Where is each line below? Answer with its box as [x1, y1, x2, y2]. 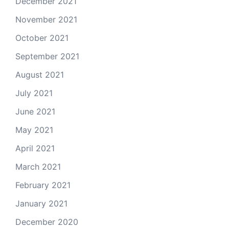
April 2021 [15, 143, 55, 154]
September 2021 [15, 51, 79, 62]
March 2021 [15, 162, 61, 172]
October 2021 [15, 33, 68, 43]
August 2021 [15, 70, 64, 80]
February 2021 [15, 180, 71, 191]
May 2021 [15, 125, 53, 135]
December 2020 [15, 217, 78, 227]
